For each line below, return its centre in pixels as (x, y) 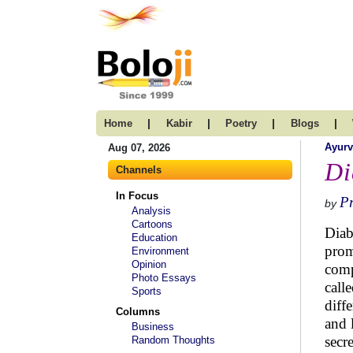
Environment (160, 251)
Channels (139, 170)
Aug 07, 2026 (139, 148)
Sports (147, 291)
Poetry (241, 123)
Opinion (149, 264)
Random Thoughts (173, 340)
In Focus (137, 196)
